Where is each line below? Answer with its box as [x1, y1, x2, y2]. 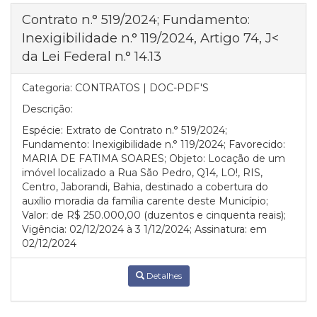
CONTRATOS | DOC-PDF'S [75, 81, 209, 94]
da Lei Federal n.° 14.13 [22, 48, 161, 64]
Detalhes [144, 270, 182, 281]
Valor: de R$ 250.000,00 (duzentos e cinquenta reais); [22, 209, 286, 221]
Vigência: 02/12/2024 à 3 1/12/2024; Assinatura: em [22, 223, 267, 236]
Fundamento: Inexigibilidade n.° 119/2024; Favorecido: [22, 138, 285, 151]
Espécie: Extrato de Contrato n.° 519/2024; [22, 124, 227, 137]
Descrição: [22, 103, 73, 115]
